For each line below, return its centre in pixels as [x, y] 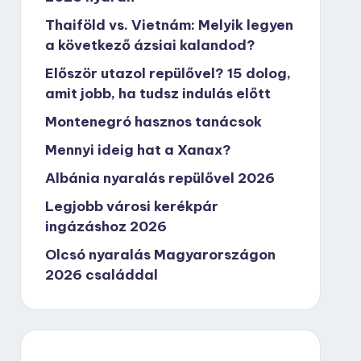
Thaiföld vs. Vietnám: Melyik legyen [169, 25]
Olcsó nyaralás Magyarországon [160, 255]
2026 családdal [101, 275]
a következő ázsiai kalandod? [150, 45]
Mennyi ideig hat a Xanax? [138, 150]
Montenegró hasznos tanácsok [153, 122]
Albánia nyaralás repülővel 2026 [160, 178]
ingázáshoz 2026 [106, 226]
